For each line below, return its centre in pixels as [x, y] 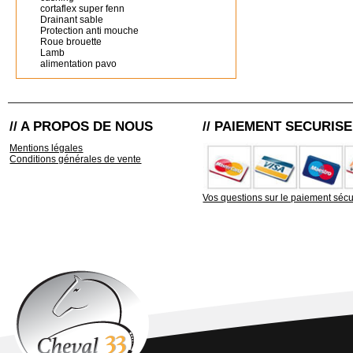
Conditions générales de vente [76, 159]
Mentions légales [46, 148]
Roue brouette [71, 42]
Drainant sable [72, 20]
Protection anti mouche [89, 31]
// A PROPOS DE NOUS [82, 126]
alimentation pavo [78, 64]
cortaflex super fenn [82, 9]
